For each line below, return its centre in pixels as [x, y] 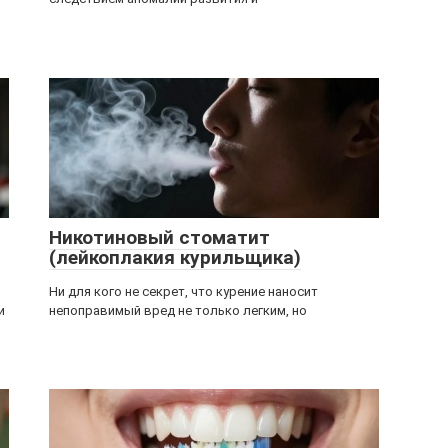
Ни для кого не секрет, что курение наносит [183, 291]
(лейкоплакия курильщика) [175, 257]
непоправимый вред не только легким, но [178, 310]
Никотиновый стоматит [159, 237]
